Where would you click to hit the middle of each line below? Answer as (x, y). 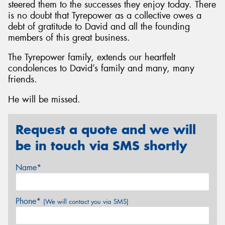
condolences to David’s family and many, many (101, 69)
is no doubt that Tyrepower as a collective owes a (105, 15)
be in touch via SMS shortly (101, 145)
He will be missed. (44, 99)
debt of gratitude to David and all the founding (99, 26)
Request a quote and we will (106, 129)
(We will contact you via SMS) (86, 202)
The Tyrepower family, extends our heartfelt (92, 58)
